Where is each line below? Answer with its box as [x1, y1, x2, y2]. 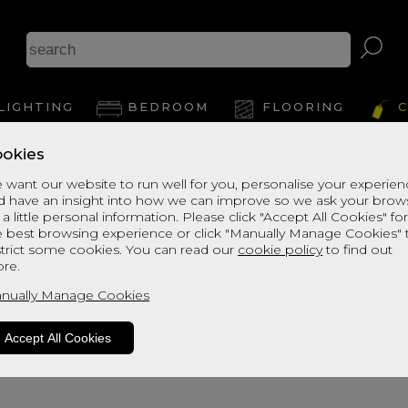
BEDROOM [127, 99, 209, 114]
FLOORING [261, 99, 344, 114]
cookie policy [238, 241, 323, 259]
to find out [322, 241, 393, 259]
